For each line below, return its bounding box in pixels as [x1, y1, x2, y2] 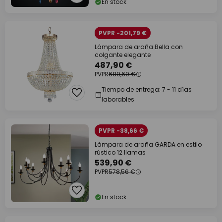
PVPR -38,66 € [99, 126, 144, 135]
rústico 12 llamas [95, 148, 146, 157]
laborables [102, 95, 134, 104]
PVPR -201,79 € [99, 29, 147, 37]
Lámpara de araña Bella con [95, 43, 183, 51]
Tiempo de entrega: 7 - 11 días [102, 85, 192, 94]
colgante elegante [95, 51, 151, 59]
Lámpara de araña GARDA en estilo [95, 140, 202, 149]
